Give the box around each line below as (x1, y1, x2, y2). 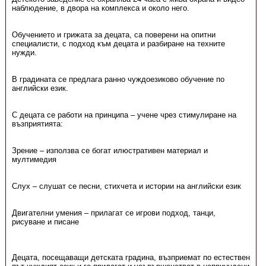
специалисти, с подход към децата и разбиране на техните (11, 39, 225, 48)
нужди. (11, 48, 37, 57)
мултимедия (11, 155, 56, 164)
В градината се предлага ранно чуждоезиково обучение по (11, 75, 224, 84)
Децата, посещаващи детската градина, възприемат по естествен (11, 253, 250, 262)
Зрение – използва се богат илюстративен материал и (11, 146, 208, 155)
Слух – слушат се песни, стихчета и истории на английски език (11, 182, 241, 191)
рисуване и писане (11, 217, 79, 226)
